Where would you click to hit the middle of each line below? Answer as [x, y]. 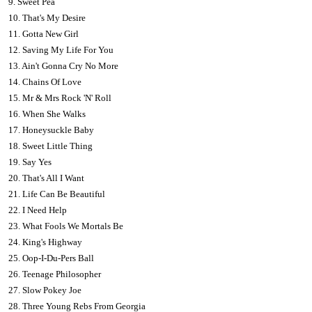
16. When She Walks [47, 114]
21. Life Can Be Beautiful [57, 194]
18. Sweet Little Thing [50, 146]
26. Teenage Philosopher [55, 274]
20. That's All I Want [46, 178]
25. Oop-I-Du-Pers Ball [51, 258]
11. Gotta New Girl [44, 34]
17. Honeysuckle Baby [51, 130]
